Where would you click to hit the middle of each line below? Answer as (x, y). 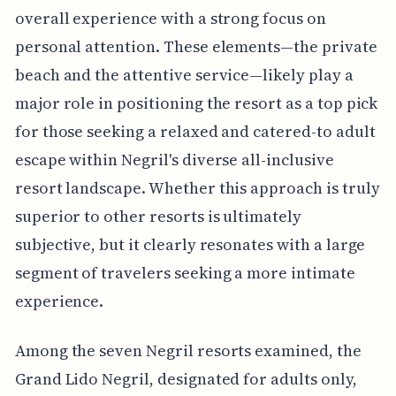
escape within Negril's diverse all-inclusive (174, 159)
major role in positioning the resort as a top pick (196, 103)
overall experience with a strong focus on (170, 18)
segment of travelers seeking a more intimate (185, 272)
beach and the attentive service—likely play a (184, 74)
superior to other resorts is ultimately (158, 216)
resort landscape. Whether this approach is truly (197, 187)
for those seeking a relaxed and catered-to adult (195, 131)
